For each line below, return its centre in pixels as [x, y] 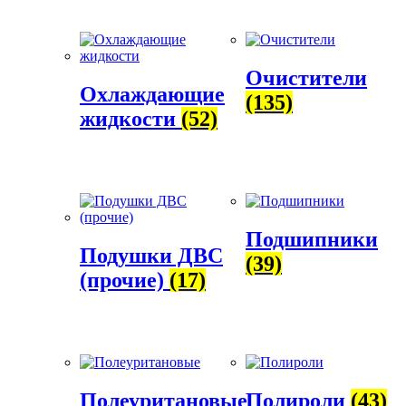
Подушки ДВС [151, 255]
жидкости [130, 119]
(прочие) [125, 280]
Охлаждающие [152, 95]
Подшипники [312, 239]
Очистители [307, 78]
